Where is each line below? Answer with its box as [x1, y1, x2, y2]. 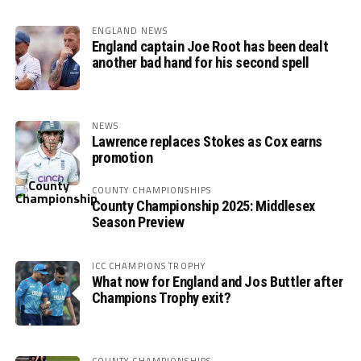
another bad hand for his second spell [91, 54, 310, 72]
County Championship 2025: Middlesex [91, 197, 315, 215]
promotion [91, 149, 153, 167]
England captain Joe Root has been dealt [91, 38, 329, 56]
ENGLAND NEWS [91, 23, 168, 38]
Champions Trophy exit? [91, 289, 231, 307]
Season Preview [91, 214, 185, 231]
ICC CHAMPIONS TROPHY [91, 259, 207, 273]
